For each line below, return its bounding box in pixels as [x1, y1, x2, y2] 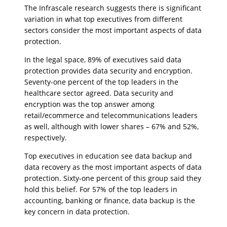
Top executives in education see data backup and [24, 151, 192, 161]
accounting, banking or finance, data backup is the [24, 196, 195, 205]
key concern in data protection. [24, 207, 130, 216]
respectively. [24, 133, 67, 142]
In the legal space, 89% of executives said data [24, 55, 181, 64]
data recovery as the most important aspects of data [24, 162, 202, 172]
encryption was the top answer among [24, 99, 155, 109]
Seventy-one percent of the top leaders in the [24, 77, 178, 87]
